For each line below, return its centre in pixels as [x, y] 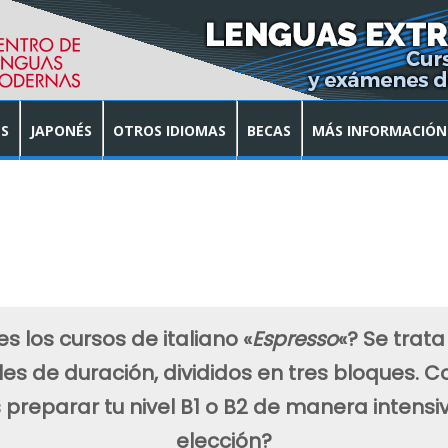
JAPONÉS [61, 130]
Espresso [294, 339]
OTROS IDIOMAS [169, 130]
